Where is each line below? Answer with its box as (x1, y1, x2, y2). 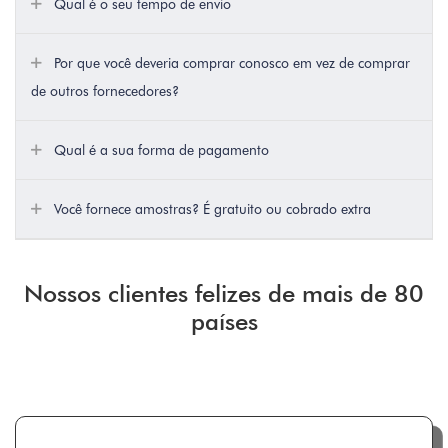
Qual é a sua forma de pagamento (50, 142, 269, 159)
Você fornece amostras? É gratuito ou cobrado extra (50, 201, 371, 218)
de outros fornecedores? (31, 83, 179, 100)
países (190, 307, 258, 337)
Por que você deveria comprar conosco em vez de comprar (50, 55, 410, 72)
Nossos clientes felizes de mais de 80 (24, 279, 424, 309)
